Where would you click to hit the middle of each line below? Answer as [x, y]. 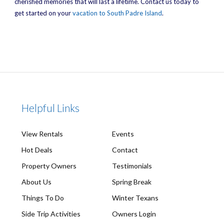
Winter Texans [135, 197]
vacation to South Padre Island [117, 13]
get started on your [43, 13]
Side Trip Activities [51, 213]
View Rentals [42, 133]
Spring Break [132, 181]
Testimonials [132, 165]
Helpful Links [50, 108]
